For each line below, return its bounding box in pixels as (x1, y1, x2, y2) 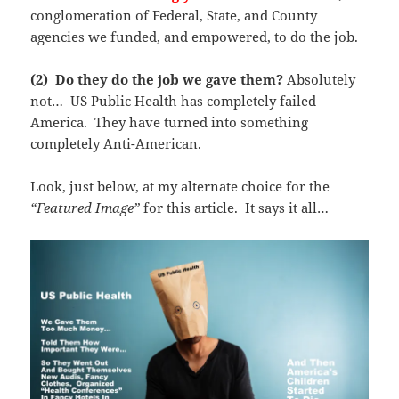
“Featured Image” (30, 198, 141, 216)
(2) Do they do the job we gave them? (30, 69, 284, 88)
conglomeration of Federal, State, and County (30, 5, 318, 24)
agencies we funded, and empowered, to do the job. (30, 27, 359, 45)
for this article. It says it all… (140, 198, 330, 216)
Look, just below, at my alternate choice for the (30, 176, 330, 195)
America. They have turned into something (30, 112, 309, 131)
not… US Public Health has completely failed (30, 91, 317, 110)
